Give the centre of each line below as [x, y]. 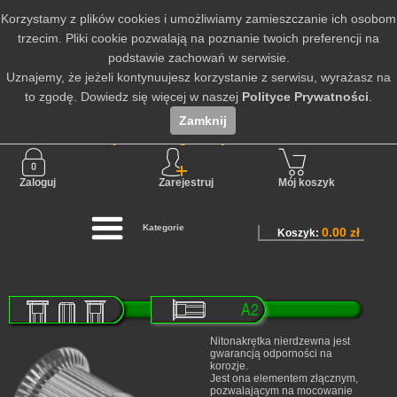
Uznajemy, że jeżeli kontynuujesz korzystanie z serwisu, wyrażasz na [198, 77]
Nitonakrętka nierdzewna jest [280, 341]
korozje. [229, 366]
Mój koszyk [306, 183]
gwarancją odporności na [271, 354]
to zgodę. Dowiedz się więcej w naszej [133, 97]
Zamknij [203, 121]
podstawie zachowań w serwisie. [198, 58]
